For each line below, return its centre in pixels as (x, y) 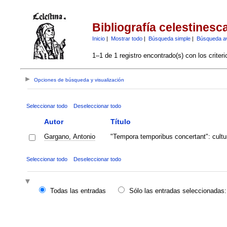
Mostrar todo (126, 38)
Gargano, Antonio (69, 136)
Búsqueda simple (169, 38)
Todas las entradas (78, 191)
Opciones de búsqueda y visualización (79, 80)
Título (120, 121)
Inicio (98, 38)
